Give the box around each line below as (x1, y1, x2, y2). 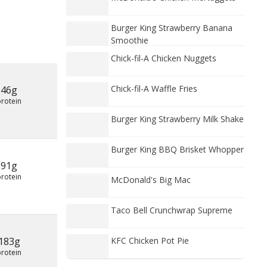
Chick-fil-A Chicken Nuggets (111, 52, 216, 64)
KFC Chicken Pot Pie (111, 235, 189, 246)
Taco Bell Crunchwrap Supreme (111, 204, 232, 216)
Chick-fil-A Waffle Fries (111, 83, 197, 94)
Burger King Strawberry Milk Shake (111, 113, 244, 125)
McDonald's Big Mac (111, 174, 191, 185)
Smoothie (111, 35, 148, 46)
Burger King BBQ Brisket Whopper (111, 144, 244, 155)
